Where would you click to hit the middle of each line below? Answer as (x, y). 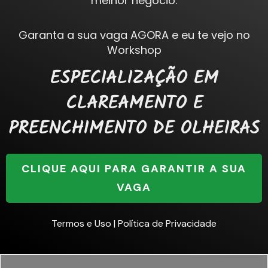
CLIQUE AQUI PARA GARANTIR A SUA (134, 169)
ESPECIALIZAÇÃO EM (134, 81)
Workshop (134, 50)
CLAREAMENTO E (134, 106)
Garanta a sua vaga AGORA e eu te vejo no (134, 35)
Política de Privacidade (167, 224)
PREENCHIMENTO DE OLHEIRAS (134, 131)
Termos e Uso (81, 224)
